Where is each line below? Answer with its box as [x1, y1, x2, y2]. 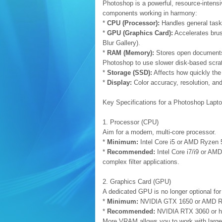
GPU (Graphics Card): [107, 29, 173, 37]
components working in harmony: [103, 9, 197, 17]
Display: [107, 79, 132, 86]
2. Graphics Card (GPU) [103, 178, 171, 185]
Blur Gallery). [103, 39, 140, 47]
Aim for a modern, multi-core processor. [103, 128, 216, 136]
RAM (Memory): [107, 49, 154, 56]
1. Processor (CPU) [103, 118, 159, 126]
